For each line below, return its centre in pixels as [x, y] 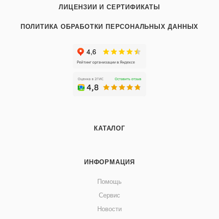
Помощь [109, 182]
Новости [109, 209]
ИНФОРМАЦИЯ [109, 162]
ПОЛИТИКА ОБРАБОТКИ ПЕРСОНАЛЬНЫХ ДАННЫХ [109, 27]
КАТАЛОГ [109, 129]
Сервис [109, 196]
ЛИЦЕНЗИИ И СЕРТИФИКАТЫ [109, 7]
